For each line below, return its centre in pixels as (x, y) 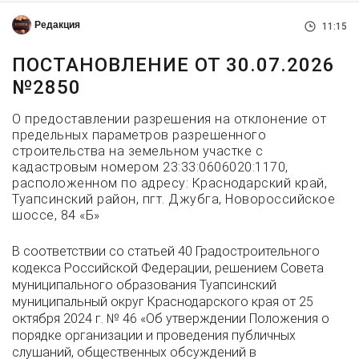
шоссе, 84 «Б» (56, 215)
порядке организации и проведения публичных (154, 335)
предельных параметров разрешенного (139, 135)
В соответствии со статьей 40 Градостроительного (166, 251)
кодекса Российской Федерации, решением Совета (168, 268)
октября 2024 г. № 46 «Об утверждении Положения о (171, 319)
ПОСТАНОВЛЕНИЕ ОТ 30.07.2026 (173, 65)
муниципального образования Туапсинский (144, 285)
